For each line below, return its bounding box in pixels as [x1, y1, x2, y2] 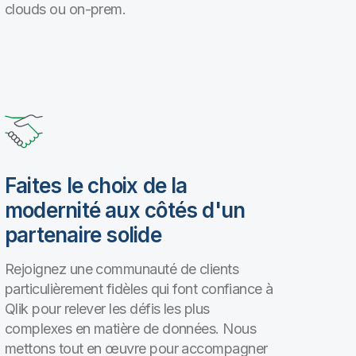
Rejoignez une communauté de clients [5, 261, 239, 277]
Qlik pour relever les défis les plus [5, 300, 210, 317]
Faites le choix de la [5, 173, 188, 198]
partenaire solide [5, 222, 161, 247]
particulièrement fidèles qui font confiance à [5, 281, 273, 297]
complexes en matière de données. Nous [5, 320, 257, 337]
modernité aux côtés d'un [5, 198, 246, 222]
